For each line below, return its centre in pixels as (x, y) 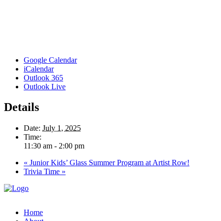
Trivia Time (43, 172)
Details (21, 107)
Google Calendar (50, 60)
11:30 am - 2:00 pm (54, 146)
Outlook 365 (43, 77)
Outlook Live (45, 86)
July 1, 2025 (62, 128)
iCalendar (39, 69)
